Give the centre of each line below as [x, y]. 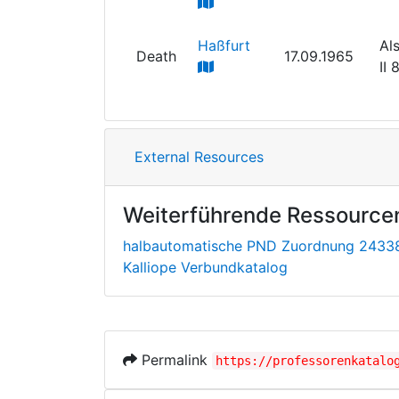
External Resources [199, 156]
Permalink [175, 359]
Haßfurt [224, 45]
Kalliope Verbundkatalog [205, 267]
